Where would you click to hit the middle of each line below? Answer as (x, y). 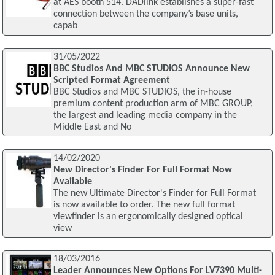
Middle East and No (92, 127)
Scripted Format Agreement (111, 80)
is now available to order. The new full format (144, 205)
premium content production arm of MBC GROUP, (153, 103)
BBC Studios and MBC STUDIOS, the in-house (142, 92)
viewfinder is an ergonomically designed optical (148, 216)
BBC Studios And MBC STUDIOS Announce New (151, 68)
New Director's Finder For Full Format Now (142, 170)
